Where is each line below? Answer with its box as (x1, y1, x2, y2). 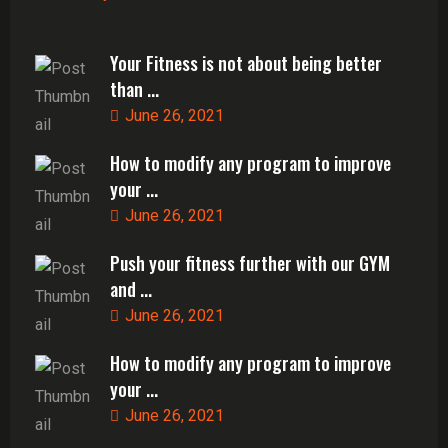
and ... (110, 276, 152, 302)
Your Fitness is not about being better (110, 50, 382, 76)
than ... (110, 76, 159, 102)
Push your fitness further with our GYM (110, 250, 390, 276)
